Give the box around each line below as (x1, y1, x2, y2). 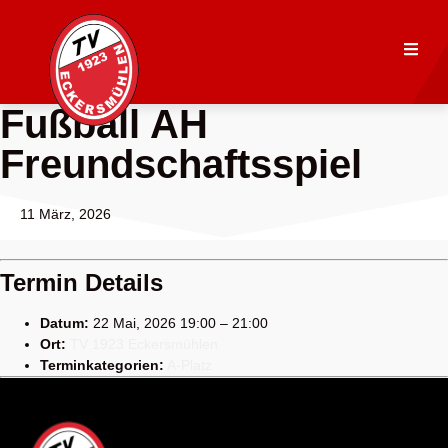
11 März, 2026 (20, 205, 111, 222)
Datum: (40, 315, 89, 332)
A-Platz (167, 357, 212, 374)
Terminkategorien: (40, 357, 164, 374)
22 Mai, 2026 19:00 (93, 315, 216, 332)
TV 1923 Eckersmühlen (70, 336, 218, 353)
